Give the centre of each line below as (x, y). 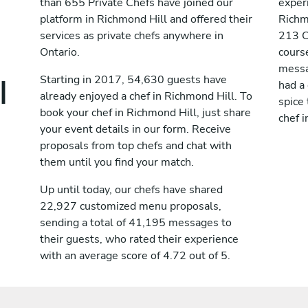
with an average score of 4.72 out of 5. (135, 256)
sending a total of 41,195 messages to (136, 223)
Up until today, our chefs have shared (131, 190)
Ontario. (60, 52)
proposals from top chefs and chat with (136, 146)
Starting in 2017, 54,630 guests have (133, 80)
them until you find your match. (117, 162)
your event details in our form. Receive (135, 129)
